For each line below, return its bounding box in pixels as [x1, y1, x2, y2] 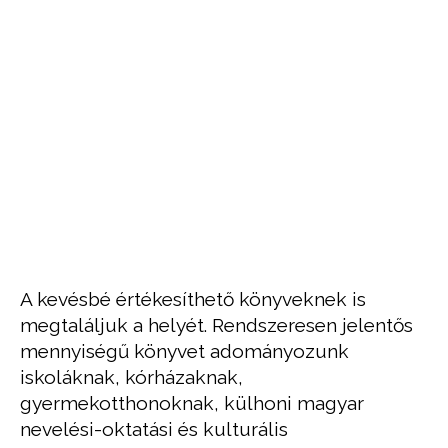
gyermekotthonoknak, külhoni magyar [20, 391, 364, 414]
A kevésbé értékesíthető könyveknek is [20, 287, 366, 310]
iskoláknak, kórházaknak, [20, 365, 243, 388]
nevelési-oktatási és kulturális [20, 417, 288, 440]
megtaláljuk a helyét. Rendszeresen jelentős [20, 313, 413, 336]
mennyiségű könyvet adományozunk [20, 339, 349, 362]
